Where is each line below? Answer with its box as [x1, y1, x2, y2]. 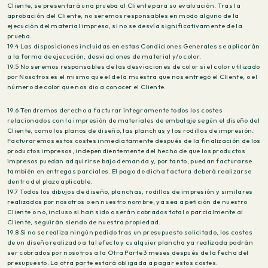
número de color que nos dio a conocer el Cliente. [7, 83, 166, 91]
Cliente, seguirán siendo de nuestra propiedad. [7, 218, 161, 226]
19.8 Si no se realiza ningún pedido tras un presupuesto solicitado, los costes [7, 228, 252, 236]
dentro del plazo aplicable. [7, 177, 93, 185]
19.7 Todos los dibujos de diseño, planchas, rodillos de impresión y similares [7, 187, 253, 196]
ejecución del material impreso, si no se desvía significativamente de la [7, 22, 242, 30]
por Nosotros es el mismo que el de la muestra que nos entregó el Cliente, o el [7, 72, 257, 81]
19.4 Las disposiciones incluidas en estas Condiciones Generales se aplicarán [7, 42, 260, 50]
